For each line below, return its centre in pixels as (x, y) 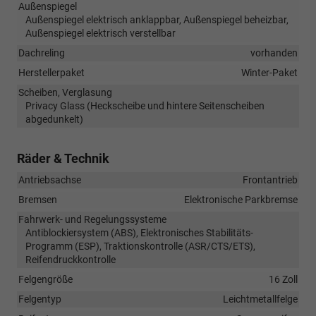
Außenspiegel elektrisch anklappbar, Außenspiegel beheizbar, (157, 19)
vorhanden (274, 53)
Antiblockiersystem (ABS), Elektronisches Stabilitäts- (139, 232)
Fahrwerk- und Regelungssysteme (92, 219)
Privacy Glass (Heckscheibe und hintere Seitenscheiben (145, 105)
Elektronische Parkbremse (241, 199)
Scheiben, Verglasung (65, 92)
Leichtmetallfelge (260, 299)
